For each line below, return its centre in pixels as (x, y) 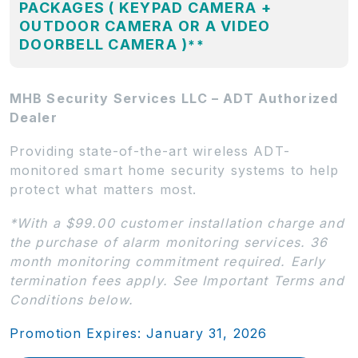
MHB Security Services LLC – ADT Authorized (174, 98)
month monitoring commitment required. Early (168, 261)
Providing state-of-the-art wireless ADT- (150, 151)
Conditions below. (72, 299)
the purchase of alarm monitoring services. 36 (169, 242)
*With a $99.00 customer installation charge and (177, 223)
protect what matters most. (103, 189)
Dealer (34, 117)
